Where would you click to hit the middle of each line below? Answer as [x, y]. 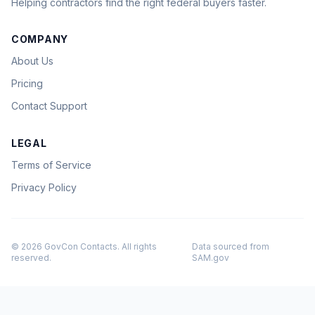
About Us [32, 61]
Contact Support [49, 106]
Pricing [27, 83]
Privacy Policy [44, 187]
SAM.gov [210, 258]
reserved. [31, 258]
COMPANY [40, 39]
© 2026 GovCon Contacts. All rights [84, 246]
